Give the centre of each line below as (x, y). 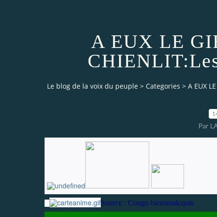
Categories (163, 86)
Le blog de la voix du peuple (93, 86)
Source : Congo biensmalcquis (147, 202)
